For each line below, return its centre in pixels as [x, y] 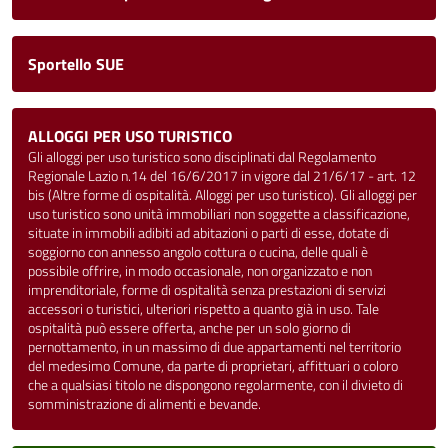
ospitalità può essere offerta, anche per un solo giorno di [189, 328]
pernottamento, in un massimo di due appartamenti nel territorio [214, 347]
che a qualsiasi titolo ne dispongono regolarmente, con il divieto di [215, 385]
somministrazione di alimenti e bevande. [144, 404]
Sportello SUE [76, 64]
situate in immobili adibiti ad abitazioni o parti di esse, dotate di [208, 233]
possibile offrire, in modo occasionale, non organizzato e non [200, 271]
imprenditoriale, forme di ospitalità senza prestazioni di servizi [207, 290]
